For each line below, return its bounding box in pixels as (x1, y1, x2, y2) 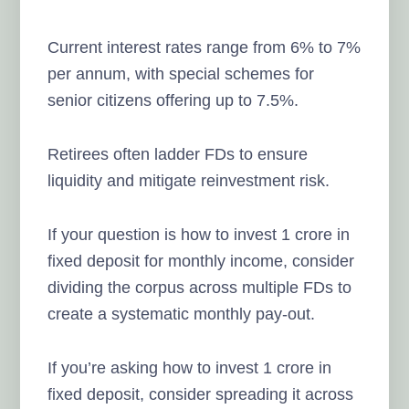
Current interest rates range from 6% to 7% (47, 37, 362, 57)
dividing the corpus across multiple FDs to (47, 278, 352, 297)
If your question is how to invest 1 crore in (47, 225, 351, 244)
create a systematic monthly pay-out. (47, 304, 316, 323)
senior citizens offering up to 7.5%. (47, 90, 299, 110)
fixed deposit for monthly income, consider (47, 251, 355, 270)
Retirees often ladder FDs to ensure (47, 144, 309, 163)
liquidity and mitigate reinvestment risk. (47, 171, 330, 190)
